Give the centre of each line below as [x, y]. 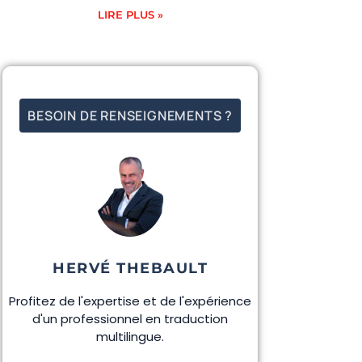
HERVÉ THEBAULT [130, 269]
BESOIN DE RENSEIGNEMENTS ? [130, 116]
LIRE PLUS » [130, 15]
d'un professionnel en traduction [130, 319]
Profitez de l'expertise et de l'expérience [130, 301]
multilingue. [130, 337]
